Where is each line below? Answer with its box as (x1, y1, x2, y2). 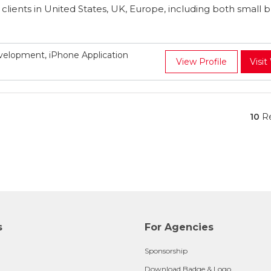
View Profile (176, 56, 227, 67)
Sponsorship (145, 246, 188, 255)
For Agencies (145, 221, 214, 233)
